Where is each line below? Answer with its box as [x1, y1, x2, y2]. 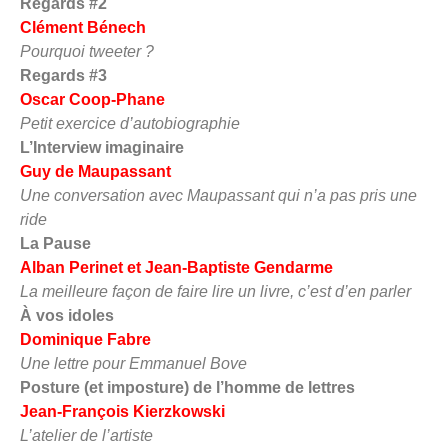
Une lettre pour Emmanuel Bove [20, 354, 247, 372]
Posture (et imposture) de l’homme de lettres [20, 378, 407, 396]
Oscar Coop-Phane [20, 90, 165, 108]
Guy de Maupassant [20, 162, 171, 180]
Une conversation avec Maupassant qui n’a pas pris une [20, 186, 417, 204]
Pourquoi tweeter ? [20, 42, 154, 60]
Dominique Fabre [20, 330, 151, 348]
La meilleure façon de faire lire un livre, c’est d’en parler [20, 282, 411, 300]
